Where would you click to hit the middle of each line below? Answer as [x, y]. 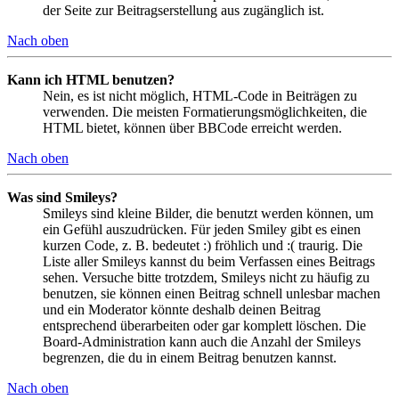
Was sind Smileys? [62, 197]
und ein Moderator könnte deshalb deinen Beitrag [182, 309]
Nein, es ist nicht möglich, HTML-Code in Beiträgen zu [200, 95]
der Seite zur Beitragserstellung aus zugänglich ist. [183, 10]
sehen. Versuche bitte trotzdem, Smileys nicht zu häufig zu [206, 277]
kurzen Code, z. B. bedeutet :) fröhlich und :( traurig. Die [203, 245]
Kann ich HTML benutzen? [91, 79]
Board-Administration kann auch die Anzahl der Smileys [202, 341]
